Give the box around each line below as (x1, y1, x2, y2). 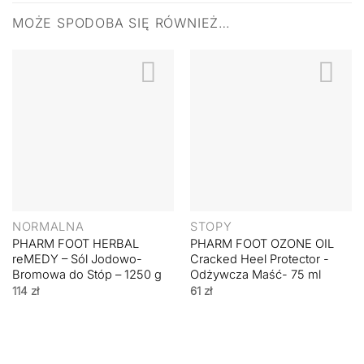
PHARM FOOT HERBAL (11, 236, 139, 252)
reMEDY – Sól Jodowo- (11, 252, 142, 267)
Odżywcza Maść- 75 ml (189, 267, 321, 283)
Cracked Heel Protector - (189, 252, 329, 267)
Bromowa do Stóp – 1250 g (11, 267, 162, 283)
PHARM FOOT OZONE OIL (189, 236, 334, 252)
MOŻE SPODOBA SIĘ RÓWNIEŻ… (12, 14, 231, 31)
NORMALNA (11, 219, 84, 235)
